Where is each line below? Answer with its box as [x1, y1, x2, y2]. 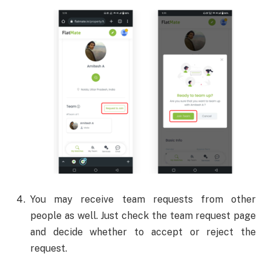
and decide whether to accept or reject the [30, 226, 256, 238]
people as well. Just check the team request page [30, 210, 256, 222]
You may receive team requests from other [30, 194, 256, 206]
